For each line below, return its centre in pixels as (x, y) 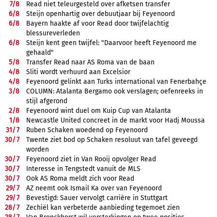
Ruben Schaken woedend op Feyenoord (87, 130)
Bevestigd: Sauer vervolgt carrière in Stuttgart (97, 198)
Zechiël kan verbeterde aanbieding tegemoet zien (103, 207)
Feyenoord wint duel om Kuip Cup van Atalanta (99, 110)
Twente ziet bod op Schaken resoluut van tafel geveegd (112, 139)
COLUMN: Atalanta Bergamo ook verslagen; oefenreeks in (115, 91)
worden (38, 149)
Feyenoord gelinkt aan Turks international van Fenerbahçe (116, 81)
